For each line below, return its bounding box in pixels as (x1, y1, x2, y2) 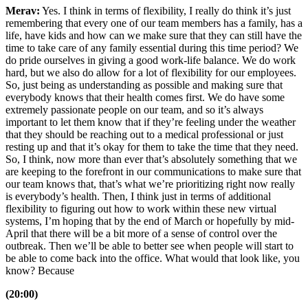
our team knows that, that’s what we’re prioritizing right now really (5, 178, 295, 190)
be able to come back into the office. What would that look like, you (5, 252, 300, 265)
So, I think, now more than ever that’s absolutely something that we (5, 153, 297, 166)
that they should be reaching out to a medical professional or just (5, 129, 283, 141)
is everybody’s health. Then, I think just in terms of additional (5, 190, 271, 203)
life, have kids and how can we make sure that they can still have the (5, 30, 302, 42)
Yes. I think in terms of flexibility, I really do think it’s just (40, 5, 291, 17)
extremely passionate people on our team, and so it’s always (5, 104, 263, 116)
